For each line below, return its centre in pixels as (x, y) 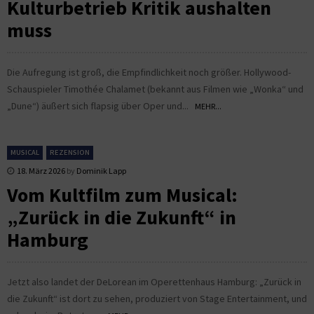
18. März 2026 (41, 170)
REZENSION (70, 152)
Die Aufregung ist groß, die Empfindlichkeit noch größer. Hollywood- (149, 72)
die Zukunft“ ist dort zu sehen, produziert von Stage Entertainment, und (157, 298)
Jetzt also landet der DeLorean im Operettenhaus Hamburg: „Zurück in (154, 281)
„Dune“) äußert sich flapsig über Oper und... (101, 105)
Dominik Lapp (101, 170)
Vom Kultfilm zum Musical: (122, 194)
